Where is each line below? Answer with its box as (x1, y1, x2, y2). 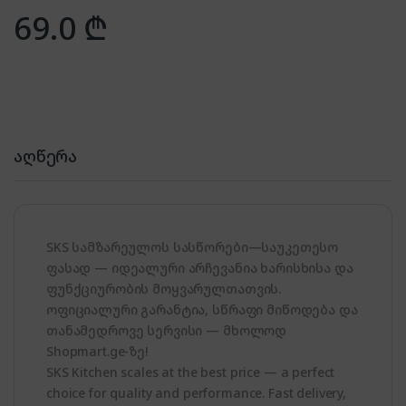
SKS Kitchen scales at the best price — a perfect (46, 363, 335, 382)
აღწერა (14, 145, 78, 168)
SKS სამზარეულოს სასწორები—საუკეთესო (46, 238, 339, 256)
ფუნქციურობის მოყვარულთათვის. (46, 280, 282, 298)
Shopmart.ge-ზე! (46, 343, 148, 361)
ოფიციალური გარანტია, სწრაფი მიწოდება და (46, 301, 358, 319)
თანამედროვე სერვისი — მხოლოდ (46, 322, 287, 340)
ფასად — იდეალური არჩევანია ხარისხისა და (46, 259, 353, 277)
